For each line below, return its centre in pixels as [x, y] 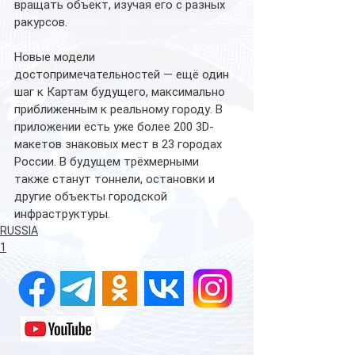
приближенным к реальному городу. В [120, 109]
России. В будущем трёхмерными [108, 161]
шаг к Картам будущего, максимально [121, 92]
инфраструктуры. [62, 214]
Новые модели [56, 57]
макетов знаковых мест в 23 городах [120, 144]
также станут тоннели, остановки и [116, 179]
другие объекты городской [92, 196]
